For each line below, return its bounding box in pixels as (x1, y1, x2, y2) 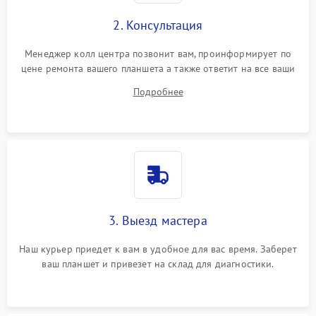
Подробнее (133, 85, 183, 98)
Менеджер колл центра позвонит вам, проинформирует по (25, 47, 291, 60)
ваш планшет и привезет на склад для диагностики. (42, 257, 274, 270)
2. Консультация (113, 17, 203, 33)
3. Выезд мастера (109, 212, 207, 229)
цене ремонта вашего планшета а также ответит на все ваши (20, 62, 296, 75)
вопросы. (138, 77, 178, 90)
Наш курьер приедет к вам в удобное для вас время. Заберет (19, 243, 297, 255)
